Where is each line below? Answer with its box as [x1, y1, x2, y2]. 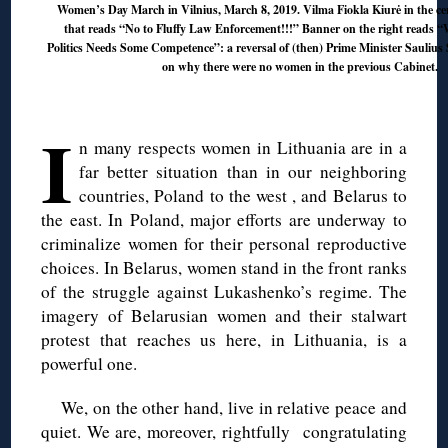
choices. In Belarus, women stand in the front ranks [41, 255, 407, 279]
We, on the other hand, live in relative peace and [61, 395, 407, 419]
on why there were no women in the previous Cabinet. [162, 57, 439, 75]
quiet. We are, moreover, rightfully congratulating [41, 419, 407, 443]
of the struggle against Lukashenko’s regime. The [41, 279, 407, 303]
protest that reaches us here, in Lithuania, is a [41, 327, 407, 351]
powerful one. [41, 351, 138, 375]
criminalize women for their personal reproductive [41, 231, 407, 255]
